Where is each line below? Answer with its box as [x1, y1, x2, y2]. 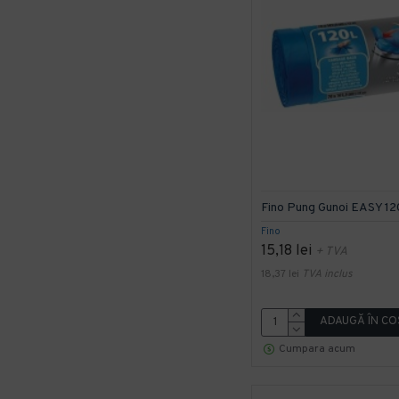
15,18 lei [261, 241, 312, 260]
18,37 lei [261, 266, 299, 281]
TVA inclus [302, 266, 353, 281]
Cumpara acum [278, 341, 355, 356]
